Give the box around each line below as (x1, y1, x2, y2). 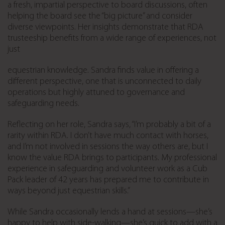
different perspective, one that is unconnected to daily (8, 77, 201, 87)
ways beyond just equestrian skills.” (8, 186, 130, 196)
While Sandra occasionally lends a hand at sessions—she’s (8, 207, 212, 217)
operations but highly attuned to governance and (8, 88, 185, 98)
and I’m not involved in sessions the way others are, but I (8, 142, 208, 152)
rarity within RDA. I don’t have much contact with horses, (8, 131, 208, 141)
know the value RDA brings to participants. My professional (8, 153, 217, 163)
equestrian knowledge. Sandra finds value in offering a (8, 66, 199, 76)
